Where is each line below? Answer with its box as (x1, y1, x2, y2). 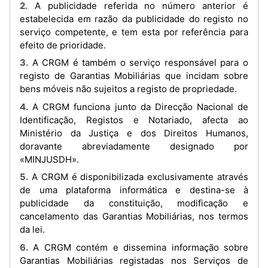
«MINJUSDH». (20, 153, 79, 165)
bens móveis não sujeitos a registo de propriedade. (20, 83, 237, 95)
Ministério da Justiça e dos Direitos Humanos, (20, 127, 248, 139)
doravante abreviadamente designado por (20, 140, 248, 152)
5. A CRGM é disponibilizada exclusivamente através (20, 171, 28, 182)
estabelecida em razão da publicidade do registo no (20, 13, 248, 25)
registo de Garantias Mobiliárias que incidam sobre (20, 70, 248, 81)
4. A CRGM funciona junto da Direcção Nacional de (20, 100, 28, 112)
